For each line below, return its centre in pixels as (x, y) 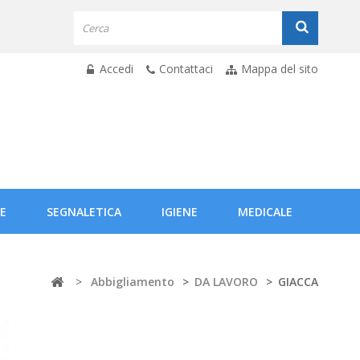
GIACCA (298, 282)
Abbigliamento (133, 282)
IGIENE (180, 212)
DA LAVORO (226, 282)
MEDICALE (265, 212)
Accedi (115, 69)
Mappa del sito (280, 69)
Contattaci (186, 69)
